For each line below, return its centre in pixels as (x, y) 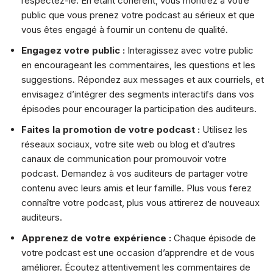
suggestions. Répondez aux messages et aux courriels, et (143, 79)
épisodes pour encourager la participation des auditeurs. (139, 108)
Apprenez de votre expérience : (97, 238)
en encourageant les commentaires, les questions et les (138, 65)
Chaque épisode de (215, 238)
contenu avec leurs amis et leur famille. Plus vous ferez (136, 188)
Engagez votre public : (74, 50)
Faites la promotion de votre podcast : (111, 129)
